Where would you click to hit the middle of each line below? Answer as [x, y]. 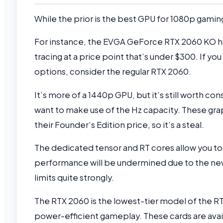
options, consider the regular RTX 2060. [113, 72]
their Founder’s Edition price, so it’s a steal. [120, 124]
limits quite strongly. [75, 178]
